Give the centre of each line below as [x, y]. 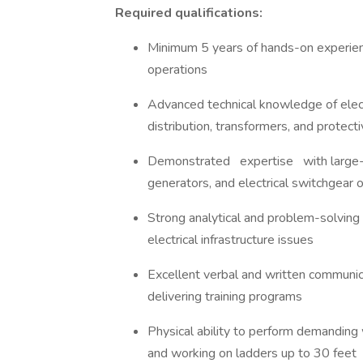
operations [181, 70]
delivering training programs [228, 297]
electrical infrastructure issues [234, 240]
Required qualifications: [190, 13]
